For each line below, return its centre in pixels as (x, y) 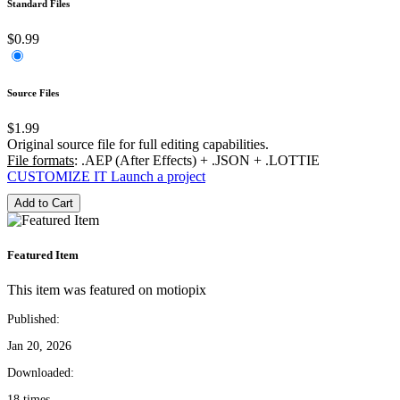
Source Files (33, 92)
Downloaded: (41, 373)
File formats (41, 160)
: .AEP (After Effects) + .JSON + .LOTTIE (197, 160)
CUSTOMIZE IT (57, 176)
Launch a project (158, 176)
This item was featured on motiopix (107, 290)
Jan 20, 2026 (39, 346)
